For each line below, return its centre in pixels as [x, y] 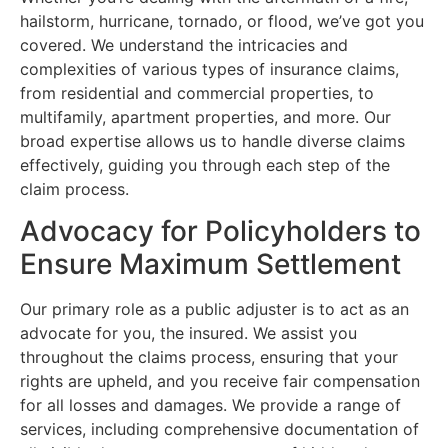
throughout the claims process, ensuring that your [209, 357]
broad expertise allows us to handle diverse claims [212, 140]
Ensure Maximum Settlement [210, 264]
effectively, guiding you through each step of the [205, 164]
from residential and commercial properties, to [197, 92]
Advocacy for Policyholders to [220, 231]
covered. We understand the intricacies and [184, 44]
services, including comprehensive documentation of [219, 429]
